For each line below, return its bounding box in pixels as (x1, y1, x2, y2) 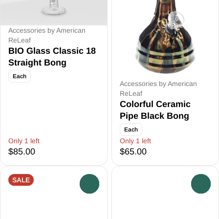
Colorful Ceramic (120, 99, 191, 109)
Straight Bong (8, 58, 66, 67)
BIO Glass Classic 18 (8, 46, 96, 56)
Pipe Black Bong (120, 111, 189, 121)
